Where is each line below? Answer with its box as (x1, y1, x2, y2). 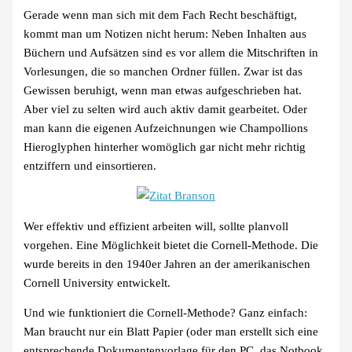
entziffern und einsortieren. (24, 159, 157, 172)
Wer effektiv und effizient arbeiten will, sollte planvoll (24, 219, 289, 233)
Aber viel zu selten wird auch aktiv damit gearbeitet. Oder (24, 102, 308, 115)
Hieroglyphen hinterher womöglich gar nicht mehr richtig (24, 140, 306, 153)
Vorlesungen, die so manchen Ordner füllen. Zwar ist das (24, 64, 303, 78)
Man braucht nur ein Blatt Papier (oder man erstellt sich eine (24, 325, 319, 339)
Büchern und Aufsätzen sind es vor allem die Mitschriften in (24, 46, 319, 59)
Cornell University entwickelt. (24, 276, 171, 289)
